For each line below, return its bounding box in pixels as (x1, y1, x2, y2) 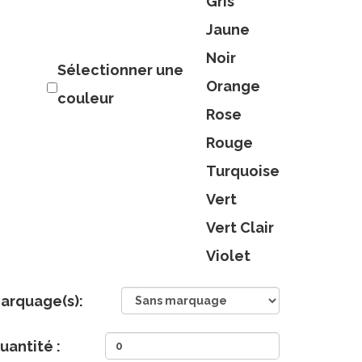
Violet (206, 247, 250, 265)
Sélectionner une (57, 61, 183, 79)
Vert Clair (206, 219, 274, 237)
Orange (206, 78, 260, 95)
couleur (57, 90, 114, 107)
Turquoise (206, 162, 280, 180)
